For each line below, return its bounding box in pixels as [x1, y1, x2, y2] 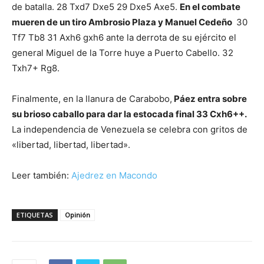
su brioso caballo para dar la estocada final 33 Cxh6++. [12, 108, 247, 120]
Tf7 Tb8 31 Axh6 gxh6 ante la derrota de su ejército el [12, 31, 236, 43]
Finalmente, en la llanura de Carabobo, [12, 93, 172, 104]
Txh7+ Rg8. [12, 62, 60, 74]
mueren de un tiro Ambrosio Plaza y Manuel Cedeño [12, 16, 234, 28]
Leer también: [12, 169, 71, 181]
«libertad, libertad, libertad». [12, 138, 130, 150]
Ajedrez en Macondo [71, 169, 157, 181]
